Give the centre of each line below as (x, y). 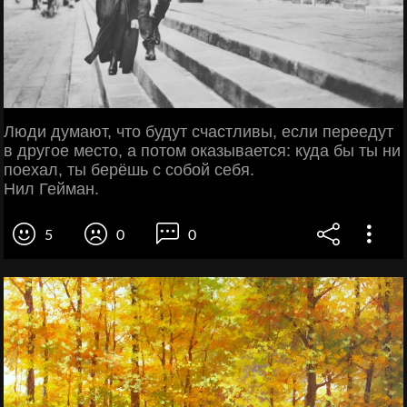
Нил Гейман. (51, 189)
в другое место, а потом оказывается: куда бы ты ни (202, 150)
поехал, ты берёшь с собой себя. (129, 169)
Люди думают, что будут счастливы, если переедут (199, 131)
